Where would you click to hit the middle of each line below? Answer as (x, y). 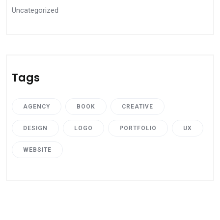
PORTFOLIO (138, 128)
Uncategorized (35, 10)
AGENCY (37, 107)
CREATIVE (137, 107)
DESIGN (35, 128)
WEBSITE (37, 150)
